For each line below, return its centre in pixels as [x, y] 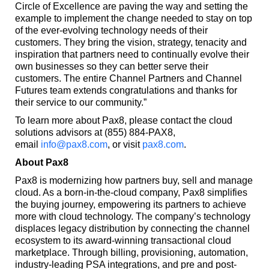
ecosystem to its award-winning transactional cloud [123, 241]
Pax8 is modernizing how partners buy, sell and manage [134, 181]
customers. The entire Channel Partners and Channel [128, 79]
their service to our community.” [80, 103]
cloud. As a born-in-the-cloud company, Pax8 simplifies [131, 193]
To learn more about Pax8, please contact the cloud [123, 121]
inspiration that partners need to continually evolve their [132, 55]
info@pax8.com [74, 145]
